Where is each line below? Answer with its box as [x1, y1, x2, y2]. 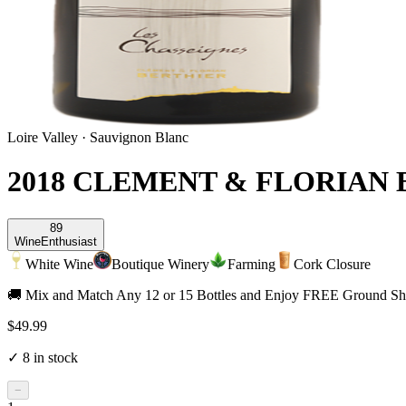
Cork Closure [294, 256, 371, 272]
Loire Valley [7, 130, 78, 145]
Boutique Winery [111, 256, 209, 272]
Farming [227, 256, 275, 272]
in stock [30, 349, 78, 365]
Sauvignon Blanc [90, 130, 188, 145]
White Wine [25, 256, 93, 272]
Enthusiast [41, 234, 97, 248]
